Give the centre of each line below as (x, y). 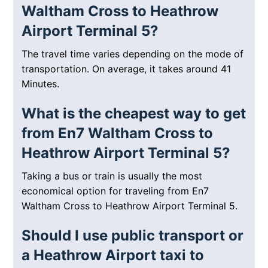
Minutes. (41, 84)
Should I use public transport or (133, 236)
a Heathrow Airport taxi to (113, 255)
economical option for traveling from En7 (115, 191)
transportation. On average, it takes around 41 (127, 69)
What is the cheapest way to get (134, 114)
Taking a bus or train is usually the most (112, 176)
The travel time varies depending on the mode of (133, 54)
